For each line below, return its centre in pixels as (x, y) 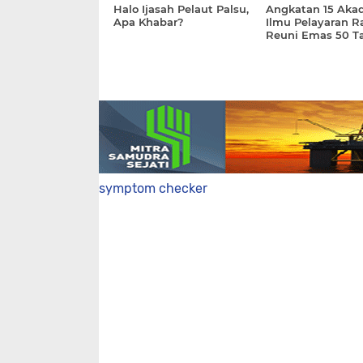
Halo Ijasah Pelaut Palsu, (181, 9)
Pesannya (292, 48)
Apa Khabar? (149, 22)
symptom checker (153, 188)
